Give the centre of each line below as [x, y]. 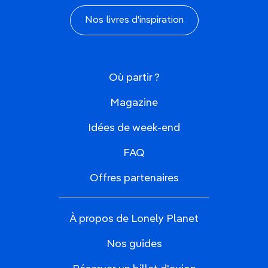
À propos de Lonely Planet [134, 219]
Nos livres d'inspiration [134, 20]
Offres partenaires [134, 178]
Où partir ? [134, 77]
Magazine [134, 103]
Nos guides [134, 244]
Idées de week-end [134, 128]
